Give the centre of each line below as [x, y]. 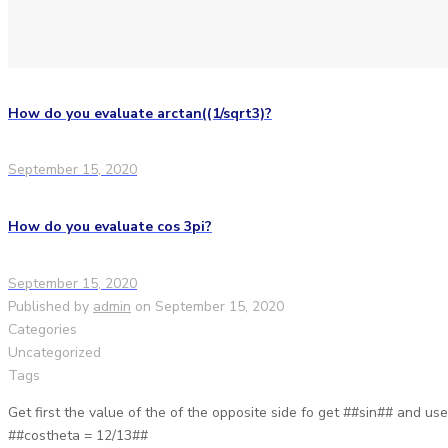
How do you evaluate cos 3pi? [110, 227]
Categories [42, 329]
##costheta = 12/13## [78, 435]
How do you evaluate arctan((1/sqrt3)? [140, 113]
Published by [48, 306]
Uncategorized [54, 352]
